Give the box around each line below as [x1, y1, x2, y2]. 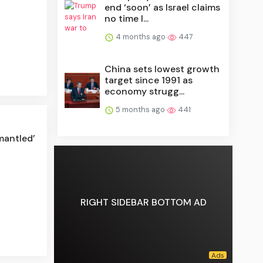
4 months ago [114, 32, 168, 42]
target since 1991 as [104, 74, 193, 87]
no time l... [104, 12, 149, 25]
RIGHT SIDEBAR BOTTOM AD [80, 195, 207, 208]
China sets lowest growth [104, 63, 220, 76]
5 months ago [114, 104, 167, 115]
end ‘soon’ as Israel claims [104, 1, 221, 14]
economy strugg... [104, 85, 185, 98]
